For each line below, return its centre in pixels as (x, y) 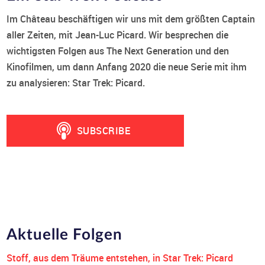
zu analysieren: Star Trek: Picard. (76, 83)
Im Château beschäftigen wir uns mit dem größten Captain (131, 19)
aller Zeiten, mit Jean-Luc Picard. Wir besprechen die (118, 35)
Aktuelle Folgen (65, 235)
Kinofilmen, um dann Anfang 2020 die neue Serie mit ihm (127, 67)
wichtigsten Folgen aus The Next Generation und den (118, 51)
